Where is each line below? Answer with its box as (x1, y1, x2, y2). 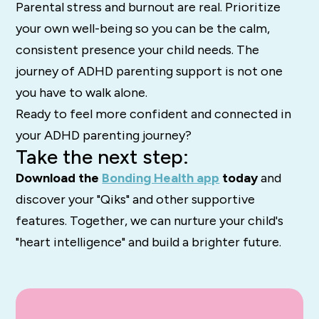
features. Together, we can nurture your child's (16, 213, 284, 229)
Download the (16, 170, 103, 187)
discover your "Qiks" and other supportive (16, 192, 256, 208)
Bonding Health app (102, 170, 220, 187)
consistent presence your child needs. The (16, 42, 260, 58)
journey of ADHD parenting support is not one (16, 63, 283, 80)
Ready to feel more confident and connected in (16, 106, 292, 122)
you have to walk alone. (16, 85, 148, 101)
